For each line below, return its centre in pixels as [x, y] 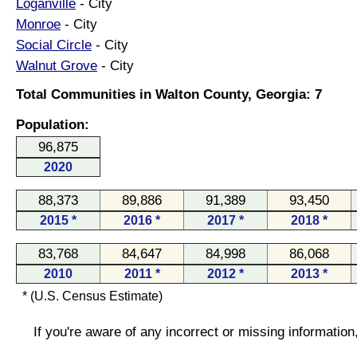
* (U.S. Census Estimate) [92, 296]
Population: [53, 124]
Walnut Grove [57, 65]
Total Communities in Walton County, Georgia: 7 [169, 94]
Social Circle [54, 45]
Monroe [38, 24]
